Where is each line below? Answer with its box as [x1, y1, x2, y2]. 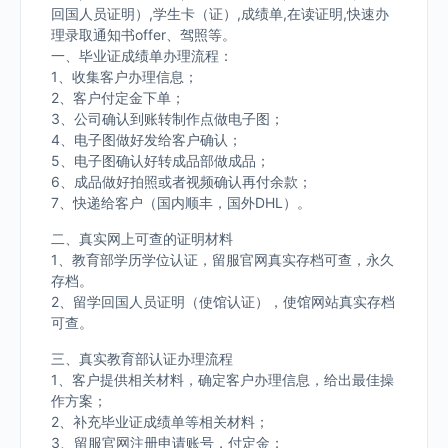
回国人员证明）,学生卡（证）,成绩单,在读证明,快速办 [51, 5, 389, 22]
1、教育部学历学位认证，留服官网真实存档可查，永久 [51, 251, 394, 268]
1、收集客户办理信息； [51, 68, 198, 85]
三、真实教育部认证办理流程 [51, 350, 233, 367]
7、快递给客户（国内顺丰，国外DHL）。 [51, 194, 311, 211]
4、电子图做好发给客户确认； [51, 131, 242, 148]
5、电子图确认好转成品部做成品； [51, 152, 270, 169]
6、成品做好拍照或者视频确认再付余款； [51, 173, 312, 190]
